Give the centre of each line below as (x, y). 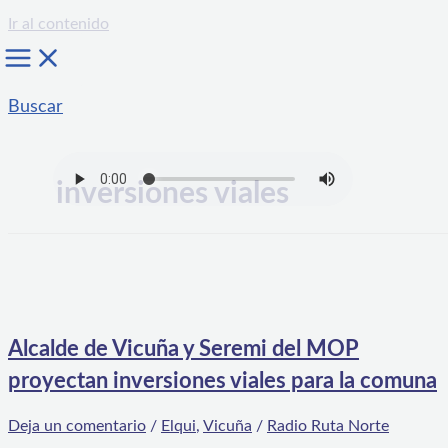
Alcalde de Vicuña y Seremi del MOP (183, 349)
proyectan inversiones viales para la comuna (222, 381)
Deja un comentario (77, 426)
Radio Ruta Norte (328, 426)
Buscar (35, 107)
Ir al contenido (58, 24)
